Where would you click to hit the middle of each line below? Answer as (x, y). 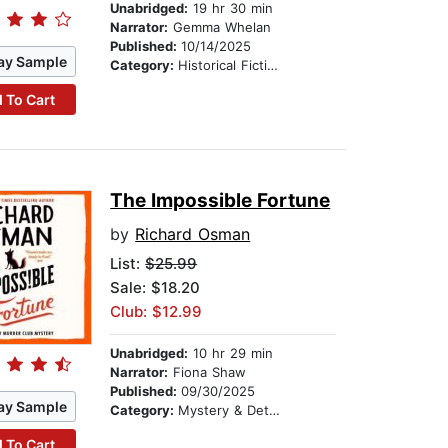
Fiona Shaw (207, 372)
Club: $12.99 (156, 312)
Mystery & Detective (224, 410)
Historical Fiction (223, 65)
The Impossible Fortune (220, 201)
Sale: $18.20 (155, 288)
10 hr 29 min (231, 353)
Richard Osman (193, 234)
